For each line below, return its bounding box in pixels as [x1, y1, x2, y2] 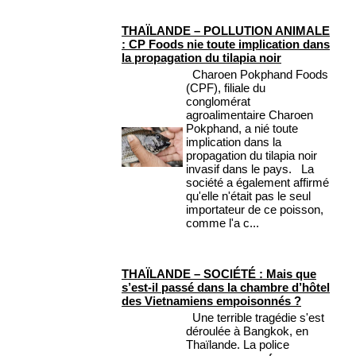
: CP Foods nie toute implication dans [122, 37, 330, 52]
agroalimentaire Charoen [186, 108, 313, 122]
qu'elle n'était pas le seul [186, 189, 311, 203]
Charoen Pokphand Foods [186, 68, 328, 82]
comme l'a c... [186, 216, 259, 230]
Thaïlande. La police [186, 338, 289, 352]
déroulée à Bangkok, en [186, 324, 308, 339]
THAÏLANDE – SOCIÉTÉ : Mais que [122, 267, 316, 281]
